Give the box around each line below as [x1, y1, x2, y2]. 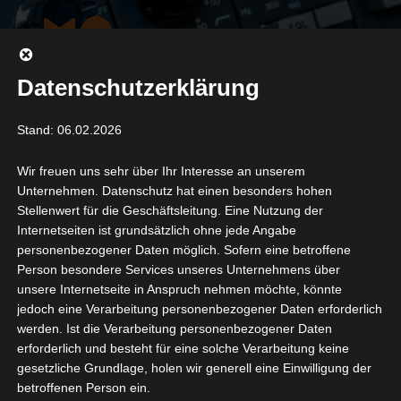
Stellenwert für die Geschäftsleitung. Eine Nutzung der [16, 203, 323, 218]
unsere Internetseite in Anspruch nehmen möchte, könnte [16, 282, 342, 297]
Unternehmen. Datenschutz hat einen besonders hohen [16, 183, 332, 199]
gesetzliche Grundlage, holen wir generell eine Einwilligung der [16, 361, 371, 376]
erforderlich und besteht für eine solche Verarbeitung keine [16, 341, 349, 356]
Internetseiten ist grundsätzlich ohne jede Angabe [16, 223, 296, 238]
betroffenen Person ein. [16, 380, 150, 396]
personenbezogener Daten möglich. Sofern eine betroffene [16, 243, 351, 258]
